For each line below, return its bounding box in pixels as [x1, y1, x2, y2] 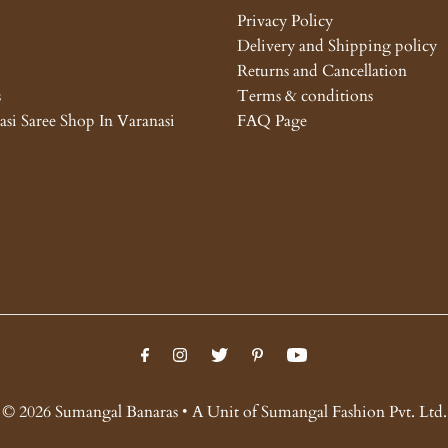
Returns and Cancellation [236, 60, 407, 82]
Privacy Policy [236, 10, 333, 32]
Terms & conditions [236, 85, 373, 107]
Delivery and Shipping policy [236, 35, 437, 57]
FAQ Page [236, 110, 307, 132]
